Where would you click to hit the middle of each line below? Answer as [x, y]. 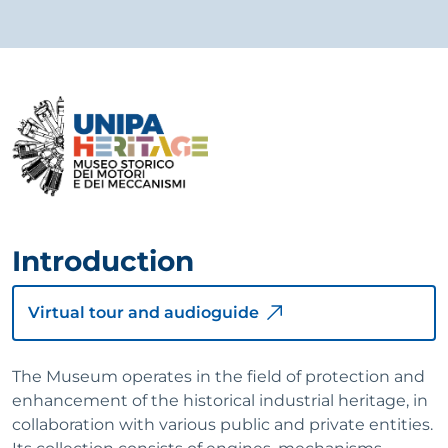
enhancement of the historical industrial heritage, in [220, 400]
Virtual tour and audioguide [143, 312]
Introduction [103, 260]
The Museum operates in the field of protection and [218, 376]
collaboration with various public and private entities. [222, 424]
